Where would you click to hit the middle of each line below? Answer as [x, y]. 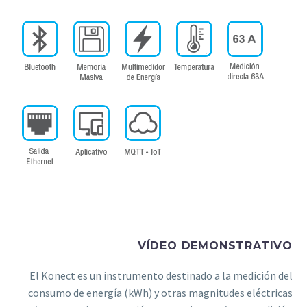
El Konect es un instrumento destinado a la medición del [161, 276]
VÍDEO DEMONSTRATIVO [215, 246]
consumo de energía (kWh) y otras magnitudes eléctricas [160, 293]
